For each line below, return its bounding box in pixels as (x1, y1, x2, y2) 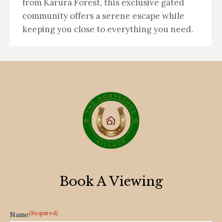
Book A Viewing (59, 173, 163, 189)
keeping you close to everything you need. (22, 23, 193, 35)
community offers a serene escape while (22, 10, 184, 21)
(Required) (29, 209, 58, 217)
